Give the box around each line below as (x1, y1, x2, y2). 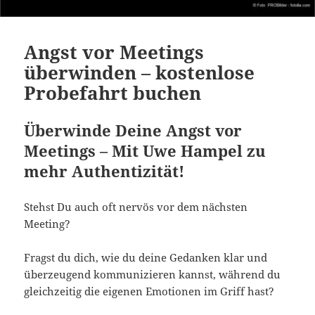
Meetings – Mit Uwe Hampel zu (24, 139, 266, 161)
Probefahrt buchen (24, 79, 202, 105)
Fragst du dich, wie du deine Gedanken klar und (24, 250, 268, 264)
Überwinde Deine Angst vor (24, 119, 243, 141)
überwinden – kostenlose (24, 59, 255, 85)
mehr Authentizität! (24, 160, 185, 181)
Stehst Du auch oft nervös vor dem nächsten (24, 199, 248, 214)
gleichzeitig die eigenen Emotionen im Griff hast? (24, 283, 275, 298)
